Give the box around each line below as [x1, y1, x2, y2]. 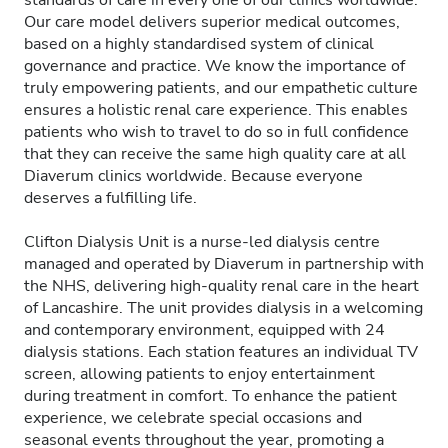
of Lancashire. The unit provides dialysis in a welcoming [24, 297, 423, 319]
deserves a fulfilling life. [24, 187, 197, 209]
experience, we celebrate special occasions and [24, 407, 362, 429]
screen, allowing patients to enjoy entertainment [24, 363, 375, 385]
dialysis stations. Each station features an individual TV [24, 341, 418, 363]
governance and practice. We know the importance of [24, 55, 405, 77]
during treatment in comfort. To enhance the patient [24, 385, 397, 407]
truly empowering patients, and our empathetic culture [24, 77, 418, 99]
